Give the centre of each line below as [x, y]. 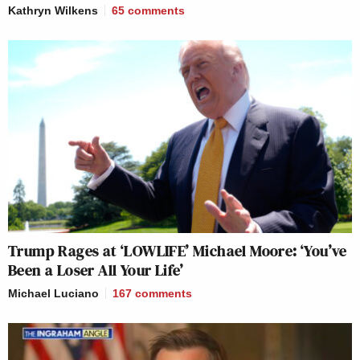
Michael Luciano [53, 294]
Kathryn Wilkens [53, 10]
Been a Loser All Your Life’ [98, 270]
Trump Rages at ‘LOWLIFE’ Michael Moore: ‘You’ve [178, 251]
